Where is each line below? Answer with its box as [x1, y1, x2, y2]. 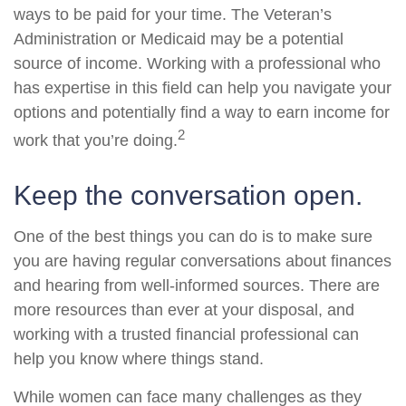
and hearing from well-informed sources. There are [14, 276, 380, 295]
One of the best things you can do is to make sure [14, 227, 372, 246]
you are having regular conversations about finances [14, 252, 391, 270]
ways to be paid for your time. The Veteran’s [14, 5, 332, 24]
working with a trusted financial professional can [14, 325, 359, 343]
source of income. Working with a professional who [14, 54, 381, 72]
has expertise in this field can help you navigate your [14, 79, 391, 97]
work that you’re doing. [14, 131, 178, 150]
